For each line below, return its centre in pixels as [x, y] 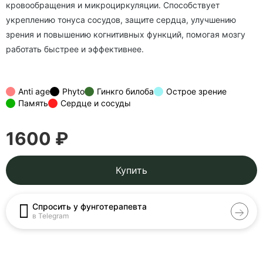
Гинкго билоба [125, 91]
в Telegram [50, 216]
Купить [131, 170]
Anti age [34, 91]
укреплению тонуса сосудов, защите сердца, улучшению [121, 20]
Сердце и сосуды [96, 103]
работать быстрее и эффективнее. [75, 49]
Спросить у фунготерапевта [90, 206]
